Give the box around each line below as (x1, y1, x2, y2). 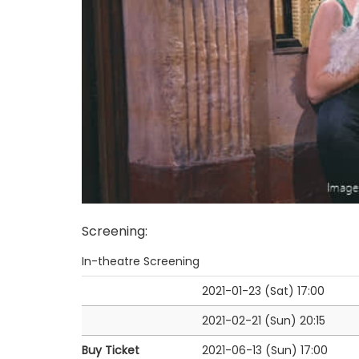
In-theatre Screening (82, 252, 200, 269)
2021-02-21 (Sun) (202, 312, 296, 329)
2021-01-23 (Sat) (202, 282, 294, 299)
